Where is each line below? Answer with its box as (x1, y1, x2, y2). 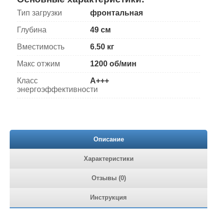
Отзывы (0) (91, 174, 126, 182)
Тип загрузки (17, 9, 62, 17)
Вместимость (17, 43, 64, 51)
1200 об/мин (90, 60, 137, 68)
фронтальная (90, 9, 143, 17)
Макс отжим (17, 60, 60, 68)
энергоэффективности (17, 85, 98, 94)
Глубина (17, 26, 46, 34)
